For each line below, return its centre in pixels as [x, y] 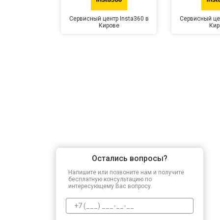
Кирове [109, 26]
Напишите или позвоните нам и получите [126, 173]
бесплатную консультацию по [110, 179]
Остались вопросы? [130, 159]
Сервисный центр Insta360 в [109, 19]
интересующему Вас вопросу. [110, 186]
